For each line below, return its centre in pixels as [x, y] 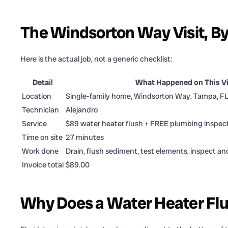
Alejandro [82, 110]
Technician [40, 110]
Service [34, 124]
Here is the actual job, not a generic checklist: [96, 59]
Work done [40, 151]
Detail [43, 83]
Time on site [42, 138]
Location [37, 96]
